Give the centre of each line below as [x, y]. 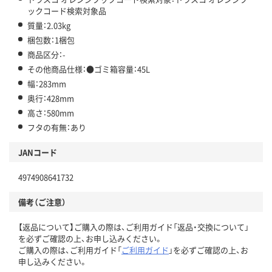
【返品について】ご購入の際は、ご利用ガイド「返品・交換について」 [134, 227]
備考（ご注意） [42, 202]
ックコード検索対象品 [67, 11]
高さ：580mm [51, 113]
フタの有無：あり [57, 127]
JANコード [38, 152]
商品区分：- [46, 55]
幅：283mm [47, 84]
